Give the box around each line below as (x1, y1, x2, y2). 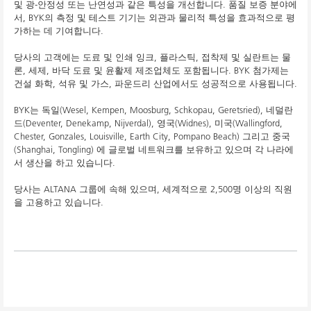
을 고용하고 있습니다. (14, 196, 103, 208)
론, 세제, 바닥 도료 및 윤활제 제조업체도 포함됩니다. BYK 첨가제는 (14, 65, 289, 76)
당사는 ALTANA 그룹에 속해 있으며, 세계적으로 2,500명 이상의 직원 (14, 183, 292, 195)
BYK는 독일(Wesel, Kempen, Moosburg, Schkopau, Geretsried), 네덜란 (14, 104, 293, 116)
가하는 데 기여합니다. (14, 25, 103, 37)
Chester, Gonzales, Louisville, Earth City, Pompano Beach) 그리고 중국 (14, 131, 290, 142)
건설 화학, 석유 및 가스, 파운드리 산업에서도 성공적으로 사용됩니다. (14, 78, 297, 90)
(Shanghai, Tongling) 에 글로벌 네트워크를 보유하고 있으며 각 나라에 (14, 144, 294, 155)
